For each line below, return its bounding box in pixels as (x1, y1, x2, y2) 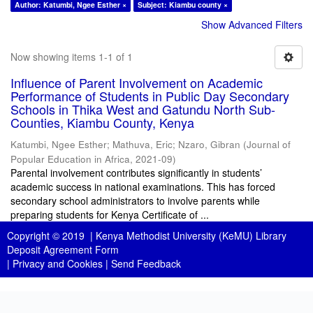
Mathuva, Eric (112, 138, 173, 151)
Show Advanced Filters (201, 17, 303, 31)
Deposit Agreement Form (7, 242, 119, 256)
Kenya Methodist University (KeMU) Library (96, 228, 286, 242)
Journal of (247, 138, 291, 151)
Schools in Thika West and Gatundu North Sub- (10, 100, 275, 118)
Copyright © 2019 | (7, 228, 96, 242)
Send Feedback (111, 256, 181, 270)
